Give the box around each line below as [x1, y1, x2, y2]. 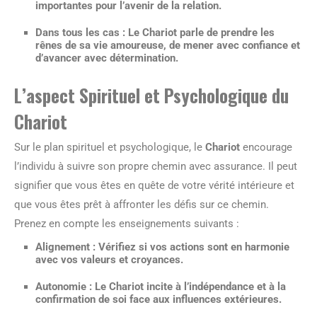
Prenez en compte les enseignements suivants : [14, 217, 239, 230]
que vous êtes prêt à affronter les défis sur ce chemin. [14, 198, 269, 211]
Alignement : [35, 241, 96, 253]
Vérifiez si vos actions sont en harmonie [96, 241, 289, 253]
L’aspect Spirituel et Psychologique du [14, 82, 289, 108]
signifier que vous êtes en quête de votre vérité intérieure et [14, 179, 294, 192]
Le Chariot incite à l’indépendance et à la [92, 280, 286, 293]
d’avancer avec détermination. [35, 52, 178, 64]
